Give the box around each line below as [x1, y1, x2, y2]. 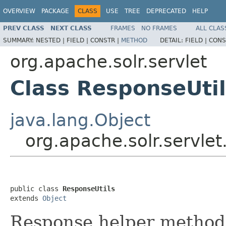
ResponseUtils [63, 184, 115, 193]
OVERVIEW [3, 8, 35, 15]
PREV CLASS [3, 24, 44, 32]
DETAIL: [160, 36, 185, 44]
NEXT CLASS [50, 24, 92, 32]
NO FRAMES [141, 24, 177, 32]
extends [10, 194, 42, 202]
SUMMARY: [3, 36, 36, 44]
